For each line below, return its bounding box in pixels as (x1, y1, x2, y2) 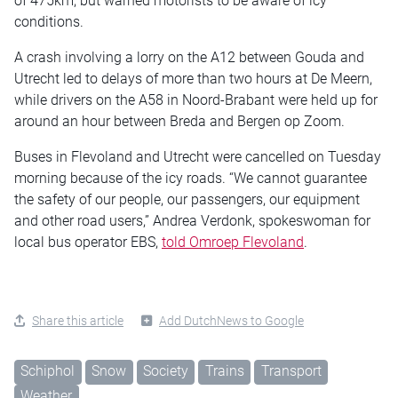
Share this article (32, 313, 123, 328)
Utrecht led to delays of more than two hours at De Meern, (14, 69, 372, 87)
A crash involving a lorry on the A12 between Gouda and (14, 48, 364, 66)
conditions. (14, 12, 84, 30)
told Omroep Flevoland (162, 233, 304, 251)
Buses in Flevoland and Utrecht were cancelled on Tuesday (14, 147, 381, 165)
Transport (260, 362, 322, 379)
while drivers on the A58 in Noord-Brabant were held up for (14, 91, 378, 108)
